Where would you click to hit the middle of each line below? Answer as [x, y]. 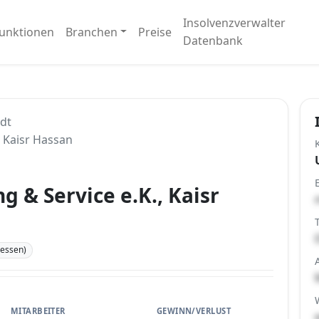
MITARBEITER [38, 310]
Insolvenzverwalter [235, 23]
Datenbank [213, 41]
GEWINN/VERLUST [194, 310]
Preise [155, 32]
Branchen [91, 32]
